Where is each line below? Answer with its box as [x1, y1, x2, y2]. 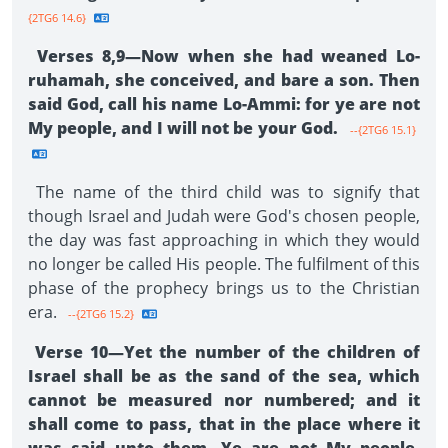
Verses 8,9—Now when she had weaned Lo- [28, 45, 420, 67]
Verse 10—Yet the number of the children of [28, 341, 420, 363]
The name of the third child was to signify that [28, 181, 420, 203]
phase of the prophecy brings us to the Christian [28, 277, 420, 299]
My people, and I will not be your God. [28, 117, 342, 139]
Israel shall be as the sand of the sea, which [28, 365, 420, 387]
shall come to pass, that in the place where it [28, 413, 420, 435]
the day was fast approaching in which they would [28, 229, 420, 251]
